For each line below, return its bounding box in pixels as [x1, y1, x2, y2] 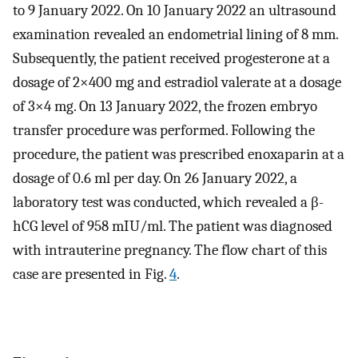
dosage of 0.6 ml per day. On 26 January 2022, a [13, 169, 297, 187]
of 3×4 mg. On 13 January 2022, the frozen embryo [13, 97, 317, 115]
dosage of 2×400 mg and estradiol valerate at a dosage [13, 73, 341, 91]
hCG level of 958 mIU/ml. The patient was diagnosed [13, 217, 332, 235]
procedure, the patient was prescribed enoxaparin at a [13, 145, 344, 163]
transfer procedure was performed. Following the [13, 121, 315, 139]
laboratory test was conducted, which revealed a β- [13, 193, 324, 211]
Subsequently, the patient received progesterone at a [13, 49, 330, 67]
